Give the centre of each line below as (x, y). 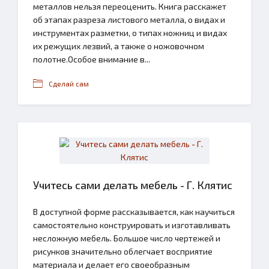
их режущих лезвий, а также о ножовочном (119, 46)
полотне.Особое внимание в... (92, 59)
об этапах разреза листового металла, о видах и (129, 20)
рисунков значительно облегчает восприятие (123, 251)
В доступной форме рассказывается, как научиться (134, 212)
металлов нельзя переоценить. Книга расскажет (130, 6)
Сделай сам (69, 83)
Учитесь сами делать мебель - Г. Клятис (133, 185)
